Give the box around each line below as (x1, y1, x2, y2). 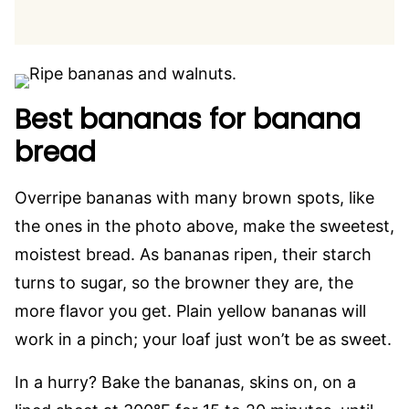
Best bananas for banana (15, 100, 361, 139)
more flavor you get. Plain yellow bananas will (15, 301, 366, 320)
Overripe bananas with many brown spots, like (15, 188, 374, 207)
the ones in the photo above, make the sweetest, (15, 216, 394, 236)
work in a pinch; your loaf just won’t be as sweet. (15, 330, 392, 349)
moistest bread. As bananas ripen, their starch (15, 245, 372, 264)
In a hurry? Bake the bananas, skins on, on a (15, 372, 356, 392)
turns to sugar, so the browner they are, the (15, 273, 353, 292)
